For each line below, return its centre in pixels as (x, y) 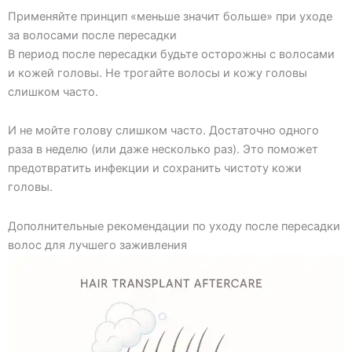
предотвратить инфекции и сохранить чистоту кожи (155, 169)
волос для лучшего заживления (97, 245)
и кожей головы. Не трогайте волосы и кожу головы (158, 73)
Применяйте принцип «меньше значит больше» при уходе (170, 16)
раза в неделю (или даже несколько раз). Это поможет (163, 150)
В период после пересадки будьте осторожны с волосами (171, 54)
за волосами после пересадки (92, 35)
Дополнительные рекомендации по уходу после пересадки (174, 226)
